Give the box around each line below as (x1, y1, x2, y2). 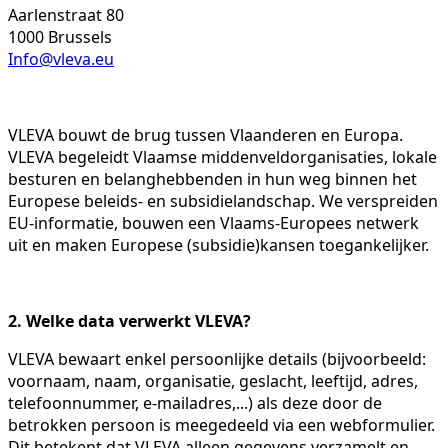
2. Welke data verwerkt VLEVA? (8, 309, 251, 332)
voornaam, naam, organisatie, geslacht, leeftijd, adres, (8, 369, 418, 392)
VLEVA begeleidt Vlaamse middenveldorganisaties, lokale (8, 145, 437, 168)
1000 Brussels (8, 25, 112, 48)
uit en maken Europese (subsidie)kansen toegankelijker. (8, 233, 429, 256)
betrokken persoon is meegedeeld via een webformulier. (8, 413, 435, 436)
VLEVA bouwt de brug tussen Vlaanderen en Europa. (8, 123, 403, 146)
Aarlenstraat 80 (8, 3, 124, 26)
